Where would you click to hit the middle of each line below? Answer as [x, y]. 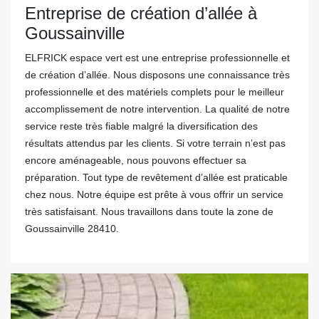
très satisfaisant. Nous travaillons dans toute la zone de [149, 211]
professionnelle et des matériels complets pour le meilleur [155, 92]
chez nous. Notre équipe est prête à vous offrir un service [154, 194]
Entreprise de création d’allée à [141, 13]
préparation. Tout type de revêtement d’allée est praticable [156, 177]
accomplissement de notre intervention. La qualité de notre [157, 109]
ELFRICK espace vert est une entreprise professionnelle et [157, 58]
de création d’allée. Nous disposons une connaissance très [157, 75]
